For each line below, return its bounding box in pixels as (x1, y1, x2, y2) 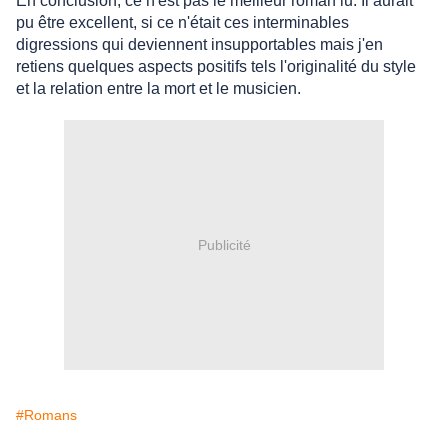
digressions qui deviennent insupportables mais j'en (16, 36, 383, 54)
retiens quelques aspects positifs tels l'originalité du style (16, 58, 416, 76)
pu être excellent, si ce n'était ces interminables (16, 14, 349, 32)
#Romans (16, 407, 77, 424)
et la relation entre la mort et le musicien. (16, 80, 301, 98)
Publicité (197, 236, 251, 253)
